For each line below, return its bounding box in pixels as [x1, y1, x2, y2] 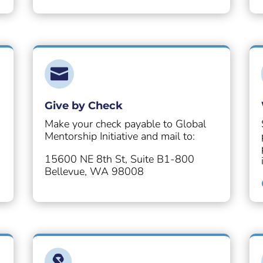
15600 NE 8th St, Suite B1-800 [44, 152, 194, 167]
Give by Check [44, 99, 123, 113]
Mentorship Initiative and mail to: [44, 129, 195, 144]
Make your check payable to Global [44, 117, 206, 131]
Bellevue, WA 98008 [44, 164, 144, 179]
